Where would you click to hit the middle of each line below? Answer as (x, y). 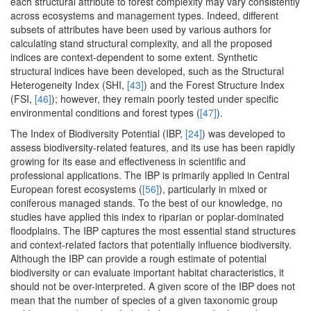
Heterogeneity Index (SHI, (69, 85)
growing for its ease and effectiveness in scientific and (128, 161)
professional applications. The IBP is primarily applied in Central (150, 175)
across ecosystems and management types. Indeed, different (144, 16)
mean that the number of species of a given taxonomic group (144, 300)
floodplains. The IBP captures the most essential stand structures (153, 231)
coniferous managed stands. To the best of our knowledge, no (146, 203)
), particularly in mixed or (213, 189)
